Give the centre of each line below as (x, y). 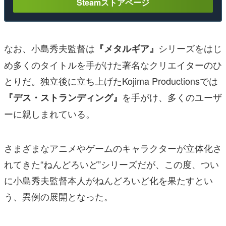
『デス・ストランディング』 (63, 98)
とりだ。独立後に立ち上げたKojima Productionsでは (111, 81)
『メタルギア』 (127, 49)
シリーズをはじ (190, 48)
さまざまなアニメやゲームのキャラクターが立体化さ (113, 148)
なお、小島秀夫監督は (49, 48)
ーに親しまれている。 (49, 114)
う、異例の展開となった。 (59, 196)
